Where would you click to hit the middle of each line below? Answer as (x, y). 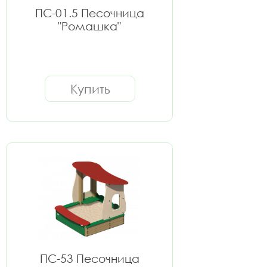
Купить (90, 89)
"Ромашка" (89, 26)
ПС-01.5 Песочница (89, 13)
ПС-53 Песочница (89, 258)
